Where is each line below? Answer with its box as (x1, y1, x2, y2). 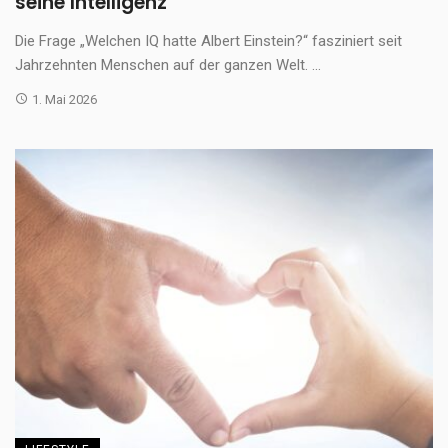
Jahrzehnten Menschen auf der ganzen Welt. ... (15, 55, 321, 74)
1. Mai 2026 (31, 91, 97, 107)
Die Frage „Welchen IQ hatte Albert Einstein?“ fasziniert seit (15, 31, 402, 50)
